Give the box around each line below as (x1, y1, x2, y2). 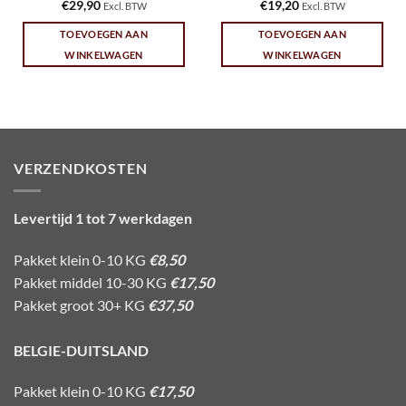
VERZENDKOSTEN (14, 159, 148, 178)
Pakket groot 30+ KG (14, 295, 148, 314)
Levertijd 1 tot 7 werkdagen (14, 208, 192, 227)
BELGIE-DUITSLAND (14, 341, 149, 359)
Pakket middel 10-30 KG (14, 273, 169, 291)
